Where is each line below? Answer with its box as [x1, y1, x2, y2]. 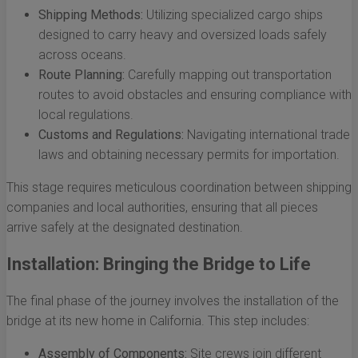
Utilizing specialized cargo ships [143, 7, 323, 23]
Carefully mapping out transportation [125, 67, 332, 83]
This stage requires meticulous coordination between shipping [6, 180, 352, 196]
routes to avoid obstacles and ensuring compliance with [38, 87, 352, 103]
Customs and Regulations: [38, 127, 184, 143]
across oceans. [38, 47, 126, 63]
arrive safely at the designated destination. [6, 220, 243, 236]
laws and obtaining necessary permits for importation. [38, 147, 340, 163]
